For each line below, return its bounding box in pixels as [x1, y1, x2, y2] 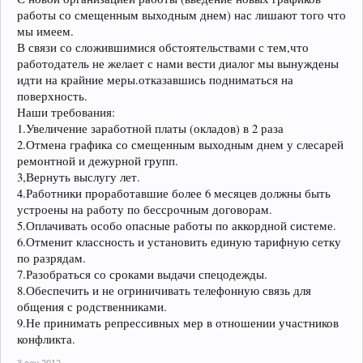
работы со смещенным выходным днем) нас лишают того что [17, 6, 346, 23]
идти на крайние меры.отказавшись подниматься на [17, 71, 293, 88]
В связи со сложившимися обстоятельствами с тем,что [17, 39, 309, 55]
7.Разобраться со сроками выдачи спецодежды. [17, 266, 267, 282]
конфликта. [17, 331, 75, 347]
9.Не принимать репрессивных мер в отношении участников [17, 314, 339, 331]
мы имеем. [17, 23, 74, 39]
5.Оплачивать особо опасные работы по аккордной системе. [17, 217, 336, 233]
